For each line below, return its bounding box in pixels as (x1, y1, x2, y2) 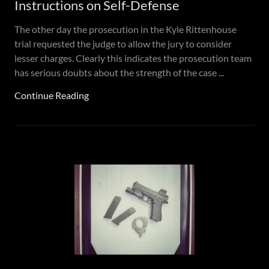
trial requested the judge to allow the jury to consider (14, 38, 232, 49)
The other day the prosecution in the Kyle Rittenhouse (14, 23, 237, 35)
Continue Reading (14, 89, 89, 101)
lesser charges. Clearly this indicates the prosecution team (14, 52, 252, 64)
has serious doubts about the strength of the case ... (14, 67, 224, 78)
